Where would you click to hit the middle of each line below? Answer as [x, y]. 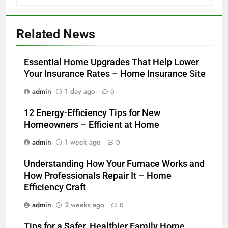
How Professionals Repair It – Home [98, 176]
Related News [56, 34]
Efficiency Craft [55, 188]
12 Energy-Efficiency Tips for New [92, 113]
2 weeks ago [84, 205]
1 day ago [80, 91]
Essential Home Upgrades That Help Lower [111, 62]
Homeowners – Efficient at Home [92, 125]
